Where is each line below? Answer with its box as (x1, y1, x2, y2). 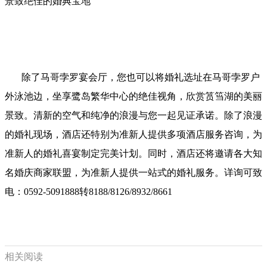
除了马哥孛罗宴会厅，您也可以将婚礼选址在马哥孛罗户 (5, 72, 260, 82)
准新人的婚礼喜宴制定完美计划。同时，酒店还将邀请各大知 (5, 148, 262, 159)
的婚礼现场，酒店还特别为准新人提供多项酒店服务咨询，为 (5, 129, 262, 139)
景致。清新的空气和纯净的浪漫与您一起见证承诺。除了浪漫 (5, 110, 262, 120)
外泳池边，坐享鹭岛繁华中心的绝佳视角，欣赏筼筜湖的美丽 (5, 91, 262, 101)
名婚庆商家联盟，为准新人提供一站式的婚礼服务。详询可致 (5, 167, 262, 178)
